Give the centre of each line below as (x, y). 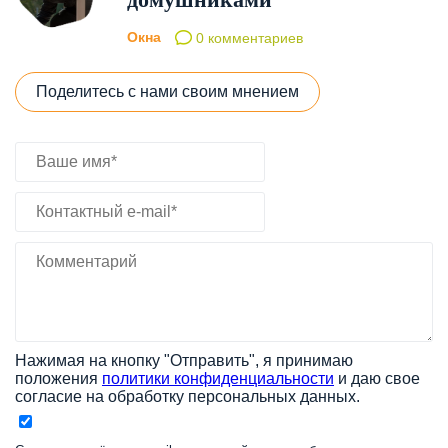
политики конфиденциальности (218, 379)
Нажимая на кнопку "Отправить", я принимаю (184, 361)
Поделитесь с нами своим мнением (167, 92)
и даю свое (377, 379)
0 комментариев (247, 38)
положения (58, 379)
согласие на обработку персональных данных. (187, 397)
